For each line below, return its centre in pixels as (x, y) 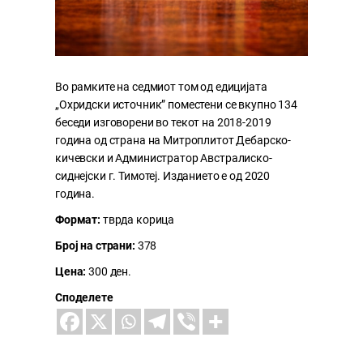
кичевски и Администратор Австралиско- (164, 158)
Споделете (84, 298)
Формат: (78, 220)
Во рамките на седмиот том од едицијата (161, 87)
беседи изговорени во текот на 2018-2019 (163, 123)
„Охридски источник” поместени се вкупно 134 (176, 105)
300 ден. (109, 272)
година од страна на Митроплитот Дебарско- (173, 141)
